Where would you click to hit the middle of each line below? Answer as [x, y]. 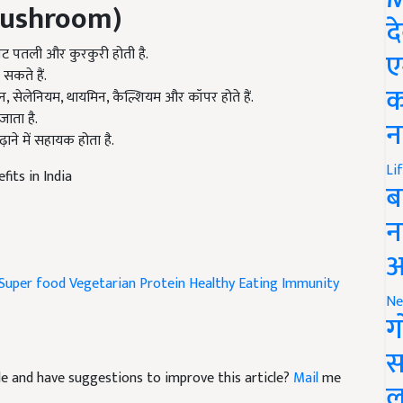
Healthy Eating [233, 284]
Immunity [310, 284]
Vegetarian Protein [127, 284]
